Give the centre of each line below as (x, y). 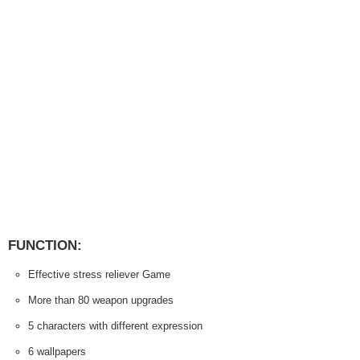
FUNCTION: (45, 245)
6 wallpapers (57, 351)
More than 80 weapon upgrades (101, 300)
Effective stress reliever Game (99, 274)
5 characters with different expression (115, 325)
